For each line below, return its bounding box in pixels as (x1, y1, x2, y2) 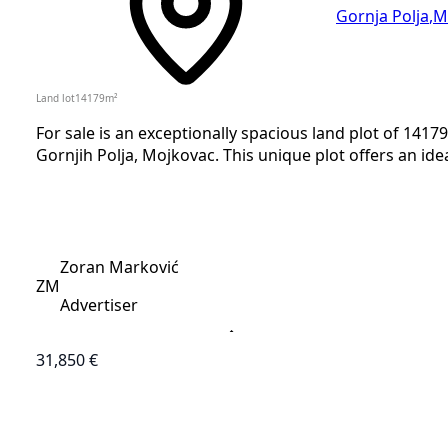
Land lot (36, 93, 75, 104)
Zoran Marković (60, 259, 179, 276)
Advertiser (60, 297, 138, 314)
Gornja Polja (336, 8, 429, 25)
